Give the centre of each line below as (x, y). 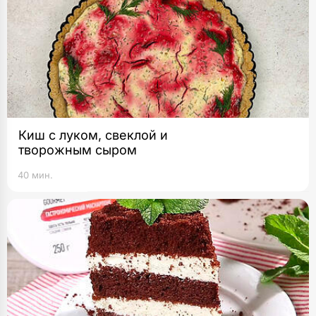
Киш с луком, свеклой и (93, 135)
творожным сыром (78, 150)
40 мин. (35, 175)
